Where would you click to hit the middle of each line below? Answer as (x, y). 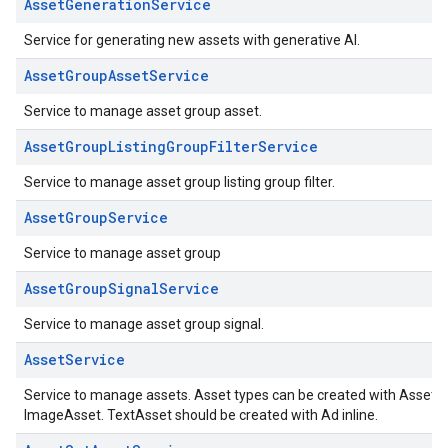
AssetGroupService (96, 217)
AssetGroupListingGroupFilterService (171, 146)
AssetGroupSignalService (121, 288)
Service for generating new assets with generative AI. (192, 40)
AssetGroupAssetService (116, 75)
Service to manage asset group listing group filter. (179, 182)
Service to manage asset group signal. (144, 324)
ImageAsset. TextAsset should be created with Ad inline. (201, 415)
